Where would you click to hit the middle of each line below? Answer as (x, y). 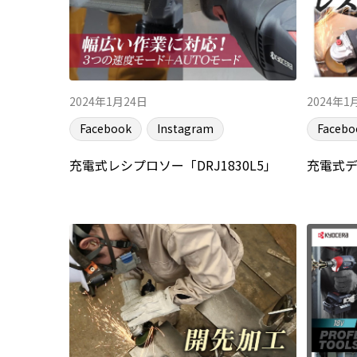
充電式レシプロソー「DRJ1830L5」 (173, 165)
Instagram (185, 128)
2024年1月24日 (108, 101)
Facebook (106, 128)
